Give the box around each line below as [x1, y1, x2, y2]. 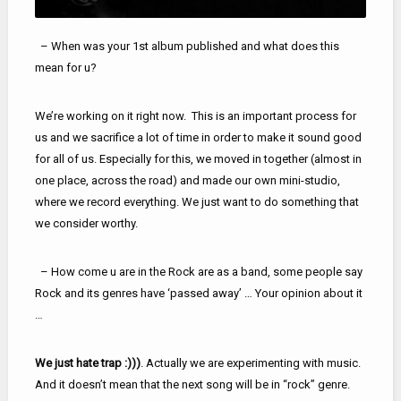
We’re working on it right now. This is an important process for [34, 108, 356, 123]
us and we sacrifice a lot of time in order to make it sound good [34, 130, 362, 144]
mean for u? [34, 60, 97, 74]
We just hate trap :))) [34, 355, 141, 370]
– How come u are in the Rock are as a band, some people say [34, 264, 363, 278]
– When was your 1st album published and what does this [34, 38, 339, 53]
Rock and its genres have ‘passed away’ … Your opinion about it [34, 286, 363, 300]
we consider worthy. [34, 216, 138, 230]
